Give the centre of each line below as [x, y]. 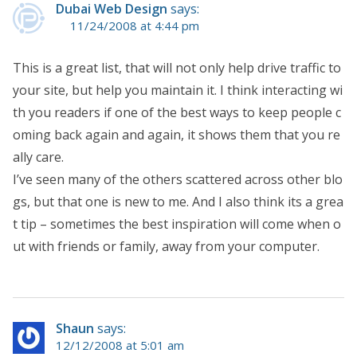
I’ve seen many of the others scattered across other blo [178, 179]
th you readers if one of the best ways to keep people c [177, 112]
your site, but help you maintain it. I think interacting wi [178, 90]
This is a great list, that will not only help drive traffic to [177, 67]
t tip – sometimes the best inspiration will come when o [177, 224]
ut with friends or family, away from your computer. [166, 246]
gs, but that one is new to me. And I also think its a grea [178, 201]
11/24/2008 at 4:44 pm [135, 25]
